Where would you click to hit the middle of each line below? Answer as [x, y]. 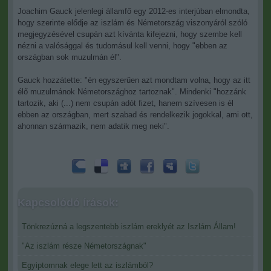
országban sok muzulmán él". [69, 57]
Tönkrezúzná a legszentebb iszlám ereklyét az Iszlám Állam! [129, 227]
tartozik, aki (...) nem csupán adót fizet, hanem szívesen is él [125, 103]
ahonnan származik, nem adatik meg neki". [93, 126]
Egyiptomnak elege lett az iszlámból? [87, 265]
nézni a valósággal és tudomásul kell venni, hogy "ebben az [122, 45]
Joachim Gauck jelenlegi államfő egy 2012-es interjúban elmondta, [133, 11]
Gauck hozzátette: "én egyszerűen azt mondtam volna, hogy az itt [134, 80]
